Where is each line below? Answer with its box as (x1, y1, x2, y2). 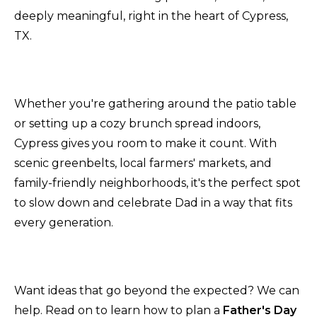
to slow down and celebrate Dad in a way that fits (14, 195, 292, 209)
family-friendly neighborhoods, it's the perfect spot (14, 175, 301, 190)
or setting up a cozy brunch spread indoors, (14, 116, 260, 130)
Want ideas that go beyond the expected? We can (14, 283, 299, 297)
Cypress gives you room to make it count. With (14, 136, 277, 150)
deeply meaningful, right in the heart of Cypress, (14, 8, 288, 23)
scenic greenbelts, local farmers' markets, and (14, 156, 272, 170)
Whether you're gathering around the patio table (14, 96, 296, 110)
